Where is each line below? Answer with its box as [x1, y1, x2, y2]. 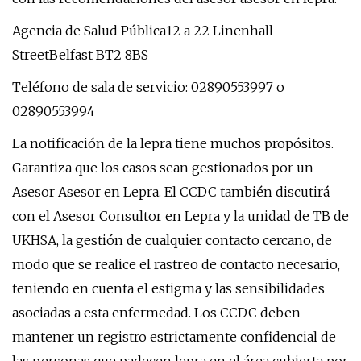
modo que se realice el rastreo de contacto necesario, [12, 256, 340, 272]
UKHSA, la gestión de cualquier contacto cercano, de [12, 232, 332, 248]
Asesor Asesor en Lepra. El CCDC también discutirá [12, 184, 330, 200]
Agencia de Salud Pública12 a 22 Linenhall [12, 23, 273, 39]
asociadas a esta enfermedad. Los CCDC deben [12, 305, 301, 321]
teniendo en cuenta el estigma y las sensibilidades [12, 280, 325, 297]
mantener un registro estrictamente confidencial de [12, 329, 336, 345]
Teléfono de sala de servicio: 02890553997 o [12, 79, 284, 95]
